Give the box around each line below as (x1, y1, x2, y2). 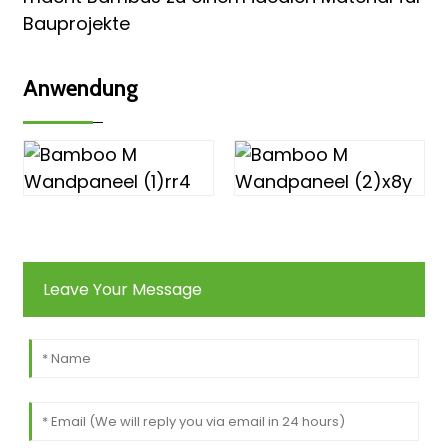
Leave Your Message (42, 277, 202, 301)
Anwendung (22, 73, 138, 102)
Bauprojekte (22, 10, 130, 36)
